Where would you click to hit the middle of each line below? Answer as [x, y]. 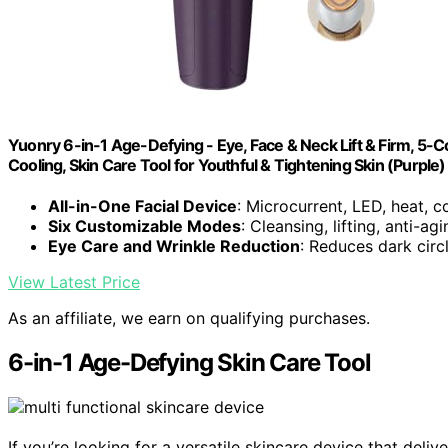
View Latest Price [74, 282]
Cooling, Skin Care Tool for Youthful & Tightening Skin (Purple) [227, 165]
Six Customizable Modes [144, 226]
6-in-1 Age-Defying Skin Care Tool [189, 363]
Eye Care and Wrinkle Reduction [174, 246]
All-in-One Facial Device [142, 206]
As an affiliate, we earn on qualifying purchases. [189, 318]
